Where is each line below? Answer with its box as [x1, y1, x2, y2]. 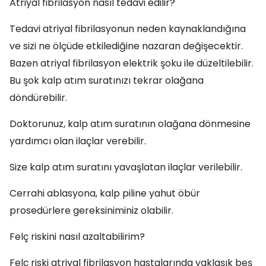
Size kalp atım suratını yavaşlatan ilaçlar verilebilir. [9, 160, 242, 174]
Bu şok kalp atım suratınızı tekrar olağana [9, 74, 204, 87]
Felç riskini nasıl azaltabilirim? [9, 230, 145, 243]
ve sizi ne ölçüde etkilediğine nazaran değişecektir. [9, 39, 243, 53]
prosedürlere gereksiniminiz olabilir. [9, 204, 173, 217]
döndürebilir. [9, 91, 67, 104]
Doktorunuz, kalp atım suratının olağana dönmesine [9, 117, 251, 131]
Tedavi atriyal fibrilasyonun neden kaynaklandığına [9, 22, 246, 36]
